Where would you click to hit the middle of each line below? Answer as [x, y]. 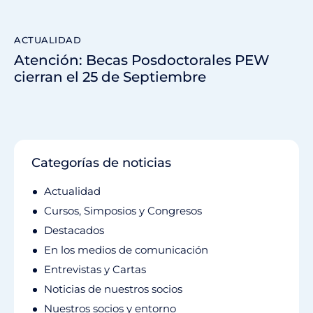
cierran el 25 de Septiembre [110, 77]
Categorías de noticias [101, 162]
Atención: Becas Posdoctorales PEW [142, 60]
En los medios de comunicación [126, 249]
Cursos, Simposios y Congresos [123, 210]
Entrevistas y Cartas [95, 269]
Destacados [74, 230]
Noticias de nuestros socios [113, 289]
